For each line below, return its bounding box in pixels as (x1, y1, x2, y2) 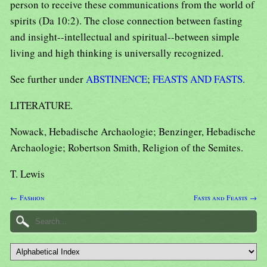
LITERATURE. (10, 98, 73, 113)
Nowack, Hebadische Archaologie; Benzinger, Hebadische (10, 125, 256, 139)
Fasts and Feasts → (194, 193, 257, 203)
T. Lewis (10, 167, 45, 181)
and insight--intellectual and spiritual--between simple (10, 30, 240, 44)
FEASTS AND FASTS (153, 72, 243, 86)
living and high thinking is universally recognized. (10, 46, 223, 60)
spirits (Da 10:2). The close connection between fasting (10, 14, 243, 28)
